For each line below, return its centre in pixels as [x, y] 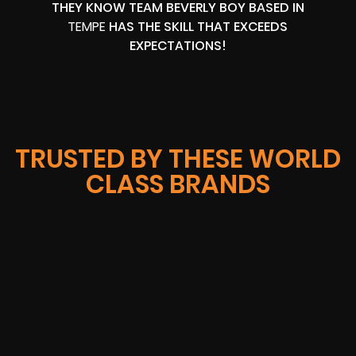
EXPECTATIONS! [178, 45]
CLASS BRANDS [178, 184]
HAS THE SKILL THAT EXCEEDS [197, 26]
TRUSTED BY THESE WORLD [178, 159]
